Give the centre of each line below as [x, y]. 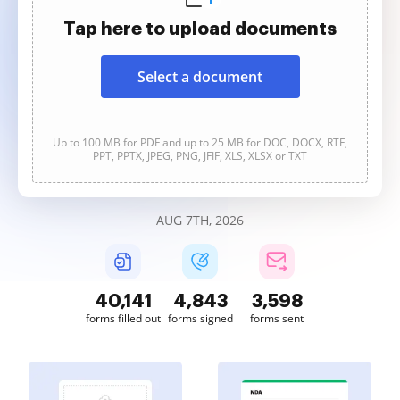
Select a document [200, 77]
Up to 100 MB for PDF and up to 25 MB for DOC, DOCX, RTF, [200, 142]
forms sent [277, 318]
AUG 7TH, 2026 [200, 220]
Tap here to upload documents [200, 29]
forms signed [200, 318]
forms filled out [123, 318]
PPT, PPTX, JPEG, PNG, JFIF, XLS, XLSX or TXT [200, 156]
